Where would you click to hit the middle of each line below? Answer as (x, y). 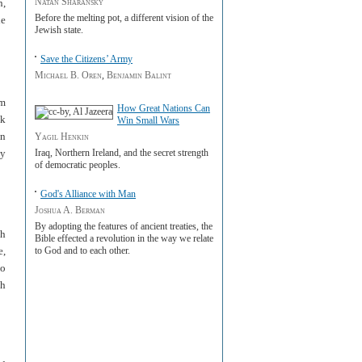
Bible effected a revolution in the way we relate (124, 238)
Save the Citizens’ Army (86, 59)
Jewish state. (59, 30)
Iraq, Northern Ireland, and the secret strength (122, 153)
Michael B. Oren (68, 75)
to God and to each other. (82, 250)
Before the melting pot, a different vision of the (124, 18)
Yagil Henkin (62, 137)
